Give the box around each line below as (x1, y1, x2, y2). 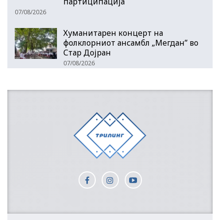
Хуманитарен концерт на (63, 27, 163, 38)
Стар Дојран (63, 47, 111, 58)
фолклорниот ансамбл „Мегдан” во (63, 37, 198, 48)
